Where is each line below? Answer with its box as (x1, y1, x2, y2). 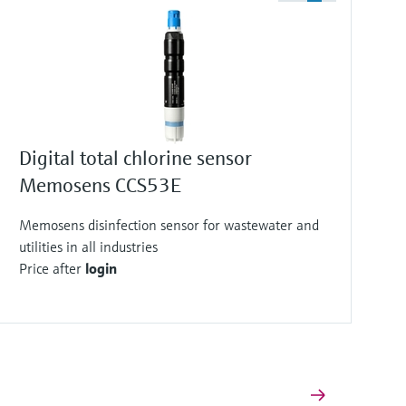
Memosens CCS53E (19, 173, 181, 198)
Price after (19, 259, 85, 277)
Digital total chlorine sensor (19, 146, 252, 170)
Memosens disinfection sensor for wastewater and (19, 216, 319, 234)
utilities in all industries (19, 237, 158, 256)
